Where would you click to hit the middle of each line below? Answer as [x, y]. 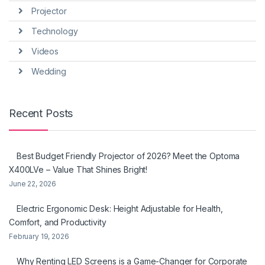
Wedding [49, 71]
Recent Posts [41, 113]
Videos [45, 51]
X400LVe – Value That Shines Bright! [78, 170]
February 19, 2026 [39, 237]
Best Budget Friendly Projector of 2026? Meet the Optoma [128, 156]
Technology [54, 31]
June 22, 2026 [33, 184]
